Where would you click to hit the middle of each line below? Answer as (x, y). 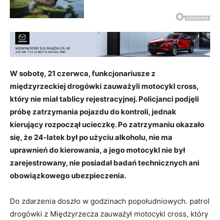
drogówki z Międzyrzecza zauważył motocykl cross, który (109, 214)
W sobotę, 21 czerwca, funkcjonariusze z (83, 73)
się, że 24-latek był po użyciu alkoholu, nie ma (91, 137)
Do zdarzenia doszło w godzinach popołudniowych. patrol (110, 201)
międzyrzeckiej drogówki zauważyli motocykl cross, (104, 86)
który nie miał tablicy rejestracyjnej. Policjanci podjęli (104, 99)
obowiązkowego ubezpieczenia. (68, 175)
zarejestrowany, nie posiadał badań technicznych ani (105, 163)
